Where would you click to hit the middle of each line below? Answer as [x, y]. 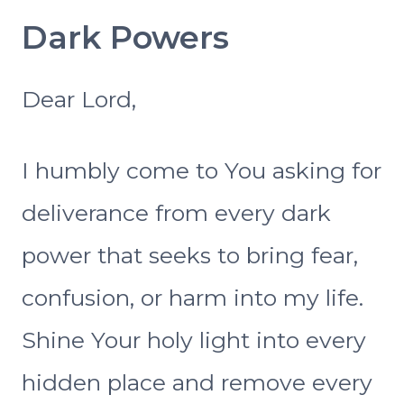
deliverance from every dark [176, 213]
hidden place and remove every [197, 383]
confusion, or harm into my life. [193, 298]
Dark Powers [125, 37]
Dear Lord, [79, 100]
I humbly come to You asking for [202, 171]
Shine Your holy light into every [194, 340]
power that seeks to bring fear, [190, 256]
